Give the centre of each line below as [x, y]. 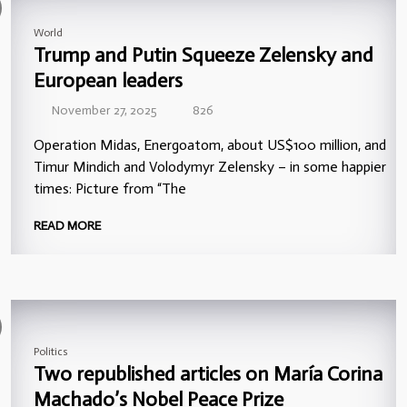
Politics [51, 351]
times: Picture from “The [110, 188]
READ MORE [69, 225]
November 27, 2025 [104, 110]
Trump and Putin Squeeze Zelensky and [203, 55]
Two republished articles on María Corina [208, 373]
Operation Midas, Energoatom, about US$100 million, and [210, 144]
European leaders [108, 80]
